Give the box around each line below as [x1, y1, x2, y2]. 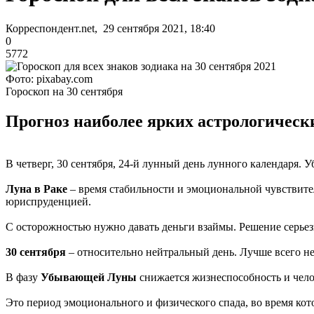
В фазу [6, 271, 41, 283]
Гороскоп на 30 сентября [6, 85, 123, 97]
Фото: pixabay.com [6, 72, 93, 85]
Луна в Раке [6, 182, 67, 195]
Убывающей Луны [41, 271, 137, 283]
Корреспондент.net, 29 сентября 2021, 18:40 [6, 22, 215, 34]
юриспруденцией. [6, 195, 91, 207]
